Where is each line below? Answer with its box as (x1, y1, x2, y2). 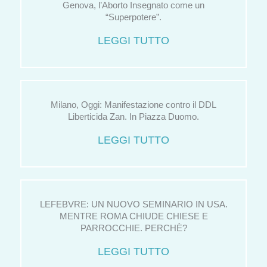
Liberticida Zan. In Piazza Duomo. (68, 112, 199, 122)
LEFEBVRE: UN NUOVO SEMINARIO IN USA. (39, 200, 228, 210)
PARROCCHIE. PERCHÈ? (80, 223, 187, 234)
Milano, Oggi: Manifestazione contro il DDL (51, 100, 216, 110)
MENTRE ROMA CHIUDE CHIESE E (59, 212, 208, 222)
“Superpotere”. (105, 13, 162, 23)
